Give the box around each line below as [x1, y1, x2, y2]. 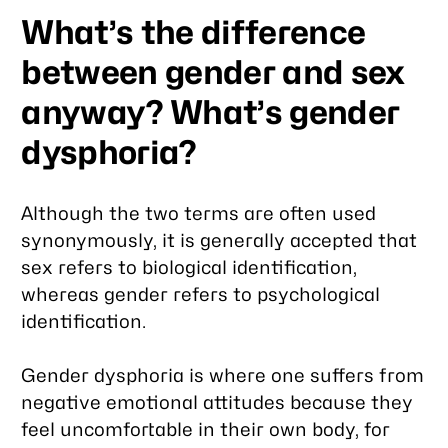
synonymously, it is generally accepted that [21, 228, 418, 251]
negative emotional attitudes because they [21, 391, 414, 414]
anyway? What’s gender [21, 91, 400, 132]
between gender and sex [21, 51, 405, 92]
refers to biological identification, [53, 255, 358, 278]
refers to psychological [168, 282, 381, 305]
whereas [21, 282, 105, 305]
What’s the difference [21, 11, 366, 52]
